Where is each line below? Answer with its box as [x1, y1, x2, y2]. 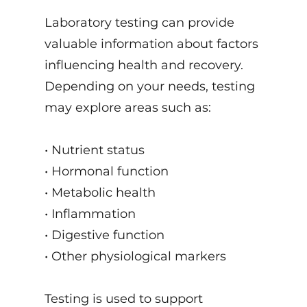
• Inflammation [44, 206, 136, 221]
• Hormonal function [44, 164, 169, 179]
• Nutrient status [44, 143, 145, 158]
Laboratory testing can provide [44, 15, 234, 30]
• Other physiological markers [44, 249, 226, 264]
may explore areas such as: [44, 100, 211, 115]
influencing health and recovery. [44, 58, 243, 73]
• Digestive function [44, 228, 164, 243]
